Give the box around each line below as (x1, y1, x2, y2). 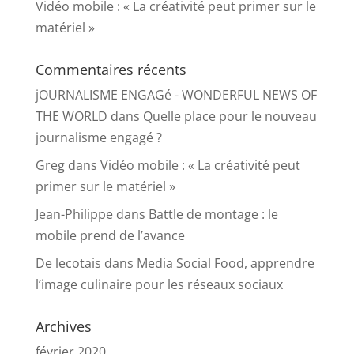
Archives (35, 317, 92, 337)
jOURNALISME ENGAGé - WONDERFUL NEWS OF (35, 86, 317, 104)
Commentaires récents (35, 60, 186, 80)
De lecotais (35, 254, 101, 273)
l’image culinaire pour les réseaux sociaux (35, 276, 283, 294)
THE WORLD (35, 107, 107, 126)
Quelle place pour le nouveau (142, 107, 317, 126)
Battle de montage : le (148, 205, 278, 224)
